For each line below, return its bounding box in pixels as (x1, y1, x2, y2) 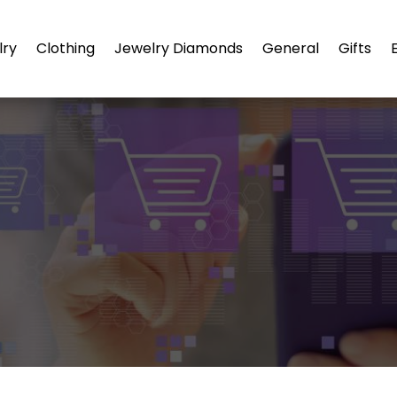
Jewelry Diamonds (114, 38, 243, 58)
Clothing (36, 38, 95, 58)
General (262, 38, 319, 58)
